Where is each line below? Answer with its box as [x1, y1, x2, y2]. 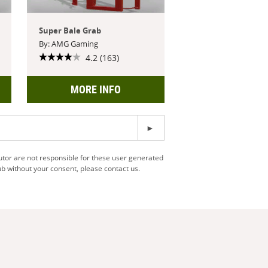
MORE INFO [70, 83, 121, 96]
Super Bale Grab [39, 25, 102, 36]
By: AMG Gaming [39, 38, 99, 49]
